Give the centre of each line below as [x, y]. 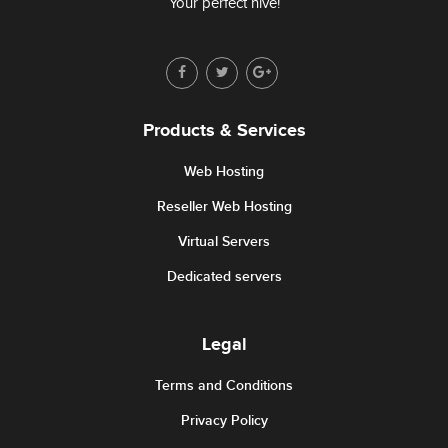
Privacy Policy [224, 420]
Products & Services [224, 131]
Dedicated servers [224, 276]
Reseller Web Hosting [224, 206]
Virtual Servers [224, 241]
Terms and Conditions [224, 385]
